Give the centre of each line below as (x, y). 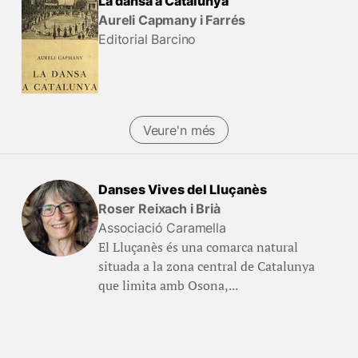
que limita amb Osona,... (168, 285)
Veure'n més (179, 130)
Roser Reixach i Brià (159, 209)
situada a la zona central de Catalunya (206, 266)
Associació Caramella (162, 228)
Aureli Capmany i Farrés (172, 20)
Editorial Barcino (147, 39)
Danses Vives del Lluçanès (182, 189)
